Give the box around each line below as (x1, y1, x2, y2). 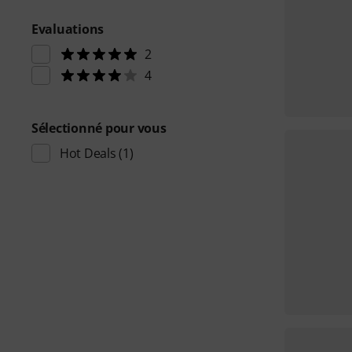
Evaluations (31, 20, 104, 38)
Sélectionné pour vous (31, 119, 167, 137)
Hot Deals (60, 145, 116, 162)
